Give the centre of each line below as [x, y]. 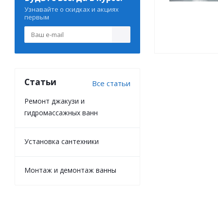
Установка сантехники [62, 141]
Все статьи [111, 83]
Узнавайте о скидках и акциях [72, 9]
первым [37, 17]
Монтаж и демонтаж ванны [70, 170]
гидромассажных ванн [61, 113]
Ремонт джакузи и [54, 101]
